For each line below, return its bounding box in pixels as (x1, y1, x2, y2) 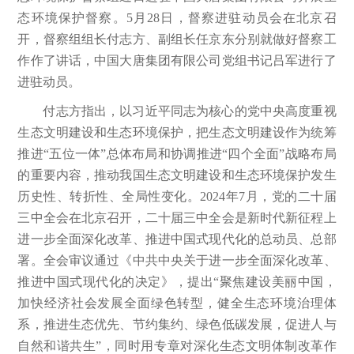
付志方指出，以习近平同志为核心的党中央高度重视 (43, 104, 337, 118)
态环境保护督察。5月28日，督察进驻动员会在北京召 (17, 10, 337, 24)
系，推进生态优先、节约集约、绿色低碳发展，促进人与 (17, 317, 337, 331)
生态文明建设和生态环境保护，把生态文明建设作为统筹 (17, 125, 337, 139)
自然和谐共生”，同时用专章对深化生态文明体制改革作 (17, 338, 337, 352)
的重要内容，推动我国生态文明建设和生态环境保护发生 (17, 168, 337, 182)
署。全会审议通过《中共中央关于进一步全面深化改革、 (17, 253, 337, 267)
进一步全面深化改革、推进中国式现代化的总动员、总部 (17, 232, 337, 246)
